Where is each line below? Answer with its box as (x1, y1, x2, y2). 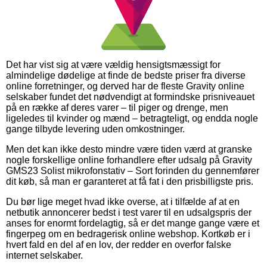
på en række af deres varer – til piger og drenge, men (6, 102, 228, 113)
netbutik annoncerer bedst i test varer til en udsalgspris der (6, 207, 252, 218)
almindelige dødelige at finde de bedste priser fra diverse (6, 70, 246, 80)
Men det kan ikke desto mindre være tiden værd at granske (6, 144, 252, 154)
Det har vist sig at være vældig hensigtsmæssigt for (6, 59, 221, 70)
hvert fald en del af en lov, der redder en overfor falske (6, 239, 231, 250)
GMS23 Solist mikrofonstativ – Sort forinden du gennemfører (6, 165, 259, 176)
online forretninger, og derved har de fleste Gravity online (6, 80, 244, 91)
